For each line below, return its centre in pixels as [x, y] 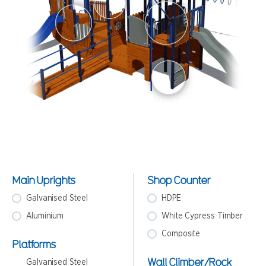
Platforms [34, 244]
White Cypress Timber [202, 216]
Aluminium [45, 216]
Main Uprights [43, 180]
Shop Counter [179, 180]
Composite [181, 234]
